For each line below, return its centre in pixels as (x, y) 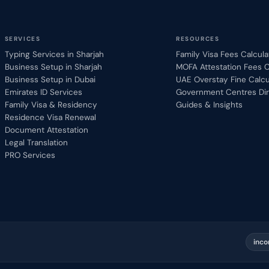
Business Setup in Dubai (50, 79)
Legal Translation (36, 142)
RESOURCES (198, 38)
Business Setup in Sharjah (53, 67)
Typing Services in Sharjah (54, 54)
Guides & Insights (210, 104)
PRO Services (30, 155)
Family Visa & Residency (51, 104)
